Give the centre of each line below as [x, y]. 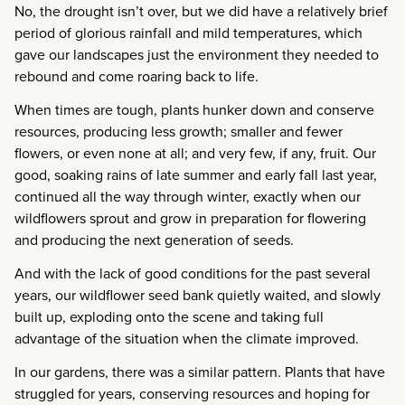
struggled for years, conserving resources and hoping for [192, 393]
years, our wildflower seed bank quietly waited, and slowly [198, 295]
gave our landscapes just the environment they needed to [197, 55]
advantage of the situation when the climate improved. [187, 339]
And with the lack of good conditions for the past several [193, 273]
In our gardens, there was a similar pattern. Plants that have [200, 371]
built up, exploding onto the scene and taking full [169, 317]
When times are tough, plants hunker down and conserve [194, 110]
